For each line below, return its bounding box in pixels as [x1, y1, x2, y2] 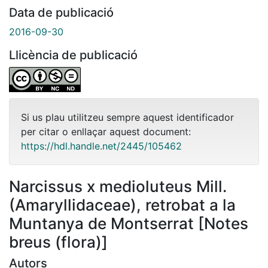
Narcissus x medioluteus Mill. [9, 176, 227, 196]
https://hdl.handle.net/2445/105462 [21, 139, 182, 152]
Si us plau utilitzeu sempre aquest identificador [21, 111, 234, 123]
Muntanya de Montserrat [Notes [9, 214, 248, 233]
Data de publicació [9, 5, 114, 20]
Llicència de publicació [9, 47, 138, 62]
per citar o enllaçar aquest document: [21, 125, 191, 138]
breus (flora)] [9, 232, 108, 251]
